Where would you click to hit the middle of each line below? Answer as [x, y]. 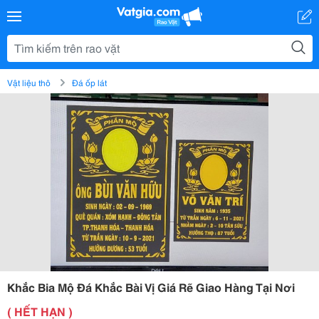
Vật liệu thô [29, 82]
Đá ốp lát [89, 82]
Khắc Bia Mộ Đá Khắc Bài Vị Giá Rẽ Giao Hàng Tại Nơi [151, 287]
